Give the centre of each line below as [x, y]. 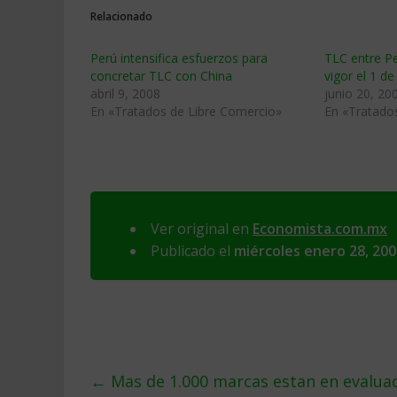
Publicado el [192, 251]
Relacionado [121, 16]
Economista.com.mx [320, 229]
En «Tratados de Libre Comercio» [186, 111]
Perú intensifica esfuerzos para [179, 58]
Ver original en [202, 229]
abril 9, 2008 [125, 93]
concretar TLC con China [161, 76]
